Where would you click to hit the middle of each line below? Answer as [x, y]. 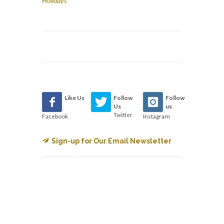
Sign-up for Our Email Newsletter [111, 141]
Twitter [123, 114]
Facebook [55, 116]
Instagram [156, 116]
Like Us [74, 97]
